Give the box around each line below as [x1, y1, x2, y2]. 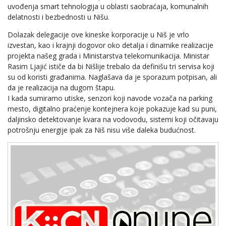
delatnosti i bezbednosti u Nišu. [8, 12, 109, 22]
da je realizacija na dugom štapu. [8, 82, 115, 92]
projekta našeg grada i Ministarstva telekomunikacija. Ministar [8, 50, 209, 61]
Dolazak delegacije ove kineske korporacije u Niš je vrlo [8, 29, 189, 39]
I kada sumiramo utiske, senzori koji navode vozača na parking [8, 93, 212, 103]
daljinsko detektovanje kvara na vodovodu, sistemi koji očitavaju [8, 114, 218, 124]
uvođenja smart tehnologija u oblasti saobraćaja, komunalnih [8, 1, 208, 11]
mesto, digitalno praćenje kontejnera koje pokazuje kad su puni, [8, 103, 217, 114]
